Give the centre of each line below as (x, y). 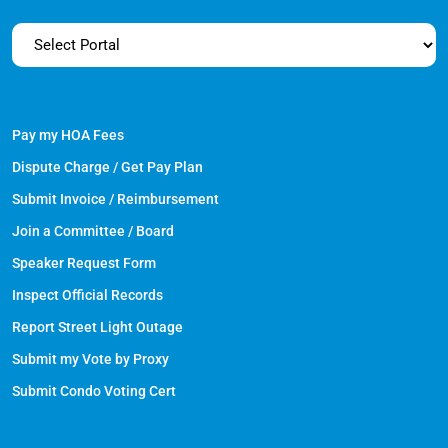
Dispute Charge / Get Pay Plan (107, 167)
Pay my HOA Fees (68, 135)
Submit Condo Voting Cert (94, 391)
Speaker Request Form (84, 263)
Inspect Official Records (87, 295)
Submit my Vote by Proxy (90, 359)
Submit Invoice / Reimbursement (115, 199)
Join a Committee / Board (93, 231)
